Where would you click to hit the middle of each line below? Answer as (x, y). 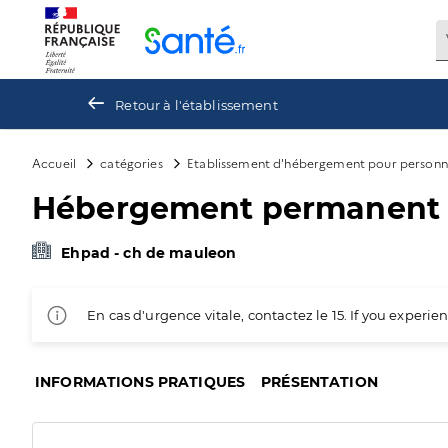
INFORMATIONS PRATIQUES (140, 382)
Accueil (54, 162)
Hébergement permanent (236, 208)
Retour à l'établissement (196, 104)
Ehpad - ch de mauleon (149, 253)
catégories (131, 162)
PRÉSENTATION (319, 382)
